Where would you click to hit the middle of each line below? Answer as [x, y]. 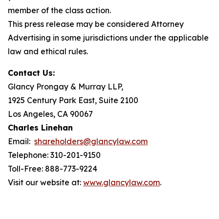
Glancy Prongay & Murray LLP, [66, 87]
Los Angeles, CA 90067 [50, 114]
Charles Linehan [40, 128]
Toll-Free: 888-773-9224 [53, 169]
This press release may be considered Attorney [96, 24]
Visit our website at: [45, 182]
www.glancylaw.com [121, 182]
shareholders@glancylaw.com [91, 141]
